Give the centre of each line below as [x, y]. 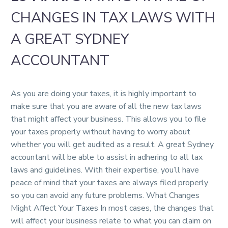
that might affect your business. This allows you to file [108, 119]
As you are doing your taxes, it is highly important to [104, 94]
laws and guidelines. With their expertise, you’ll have [105, 170]
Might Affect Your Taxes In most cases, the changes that [112, 208]
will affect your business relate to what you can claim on [111, 221]
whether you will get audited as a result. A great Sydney [112, 145]
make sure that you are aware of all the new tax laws [106, 106]
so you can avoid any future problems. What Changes [105, 195]
